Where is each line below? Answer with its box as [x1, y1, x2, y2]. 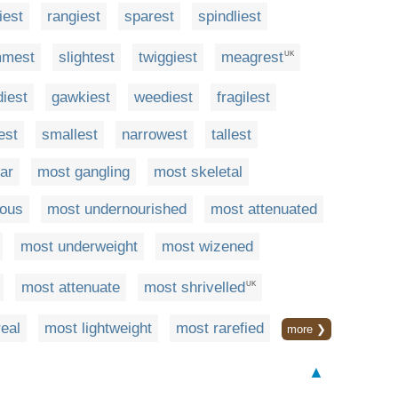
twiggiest [139, 48, 197, 66]
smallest [42, 126, 98, 144]
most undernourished [47, 201, 187, 219]
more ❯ [287, 322, 326, 336]
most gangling [37, 163, 130, 181]
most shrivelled [144, 278, 245, 296]
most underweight [20, 238, 138, 256]
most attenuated [211, 201, 317, 219]
